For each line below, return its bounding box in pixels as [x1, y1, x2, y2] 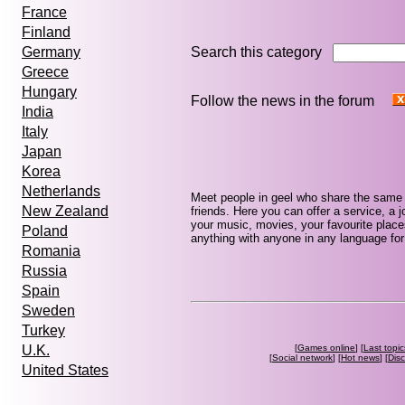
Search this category [191, 43, 333, 60]
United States [22, 363, 108, 379]
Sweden [22, 303, 75, 319]
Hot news [341, 352, 380, 363]
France [22, 5, 67, 21]
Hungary [22, 84, 77, 100]
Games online [297, 342, 355, 353]
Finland [22, 24, 71, 41]
